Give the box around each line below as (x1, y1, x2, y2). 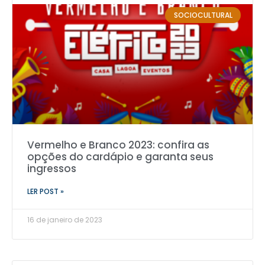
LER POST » (27, 186, 64, 197)
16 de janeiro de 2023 (27, 215, 102, 225)
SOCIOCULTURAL (173, 9, 232, 20)
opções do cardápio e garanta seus (27, 150, 214, 164)
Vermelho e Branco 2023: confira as (27, 138, 209, 153)
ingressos (27, 161, 76, 176)
